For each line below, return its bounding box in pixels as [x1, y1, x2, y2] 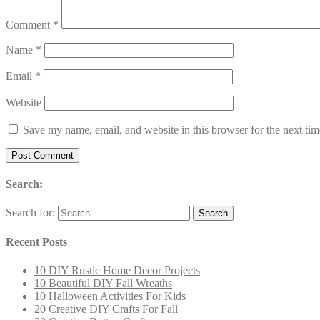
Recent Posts [6, 236, 67, 249]
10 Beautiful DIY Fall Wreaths [34, 276, 172, 289]
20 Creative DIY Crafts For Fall [34, 302, 178, 315]
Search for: [6, 206, 55, 219]
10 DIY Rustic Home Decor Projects [34, 264, 200, 276]
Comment [6, 18, 53, 31]
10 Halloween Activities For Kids [34, 289, 186, 302]
